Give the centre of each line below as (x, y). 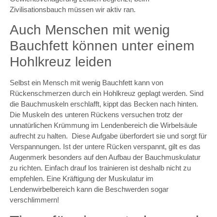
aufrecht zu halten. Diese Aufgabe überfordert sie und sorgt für (108, 136)
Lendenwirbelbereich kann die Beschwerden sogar (89, 189)
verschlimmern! (34, 200)
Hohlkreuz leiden (61, 62)
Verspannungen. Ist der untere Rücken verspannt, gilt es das (105, 147)
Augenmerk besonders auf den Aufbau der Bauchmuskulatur (105, 157)
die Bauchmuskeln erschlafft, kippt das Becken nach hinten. (104, 104)
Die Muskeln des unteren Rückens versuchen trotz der (96, 115)
